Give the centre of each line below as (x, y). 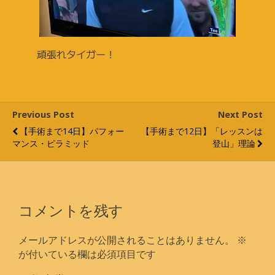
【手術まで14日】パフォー (72, 131)
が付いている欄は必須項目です (87, 254)
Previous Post (43, 114)
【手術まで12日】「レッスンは (202, 131)
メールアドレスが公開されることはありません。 (126, 240)
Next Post (240, 114)
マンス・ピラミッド (51, 143)
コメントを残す (71, 209)
